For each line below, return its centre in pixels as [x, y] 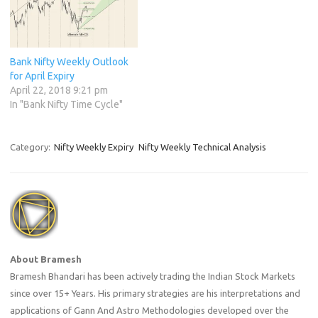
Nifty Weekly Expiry [94, 147]
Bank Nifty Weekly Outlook [69, 61]
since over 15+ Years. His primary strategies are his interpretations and [155, 293]
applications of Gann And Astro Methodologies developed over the [149, 310]
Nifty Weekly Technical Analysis [202, 147]
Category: [31, 147]
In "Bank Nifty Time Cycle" [66, 104]
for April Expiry [42, 76]
